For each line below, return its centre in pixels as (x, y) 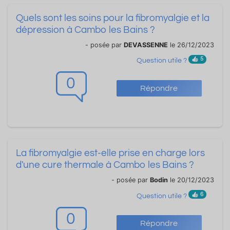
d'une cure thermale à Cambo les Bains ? (105, 165)
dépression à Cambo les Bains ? (85, 30)
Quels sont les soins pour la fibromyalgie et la (113, 18)
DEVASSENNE (146, 45)
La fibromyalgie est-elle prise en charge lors (110, 153)
